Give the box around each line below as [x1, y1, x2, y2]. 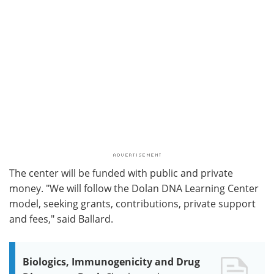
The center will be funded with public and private [9, 166, 233, 180]
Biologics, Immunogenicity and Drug [23, 254, 200, 268]
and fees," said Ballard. [9, 212, 113, 226]
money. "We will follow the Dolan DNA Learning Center [9, 181, 259, 195]
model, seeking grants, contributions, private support [9, 196, 256, 210]
